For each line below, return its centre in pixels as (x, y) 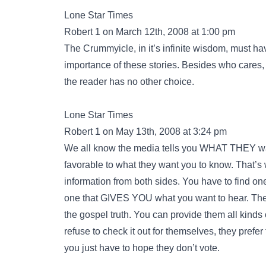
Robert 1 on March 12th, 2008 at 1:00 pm (150, 32)
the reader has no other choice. (129, 82)
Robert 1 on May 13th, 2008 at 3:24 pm (145, 132)
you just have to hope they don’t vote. (142, 248)
